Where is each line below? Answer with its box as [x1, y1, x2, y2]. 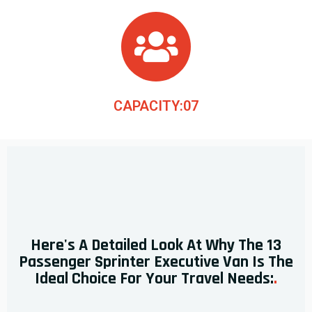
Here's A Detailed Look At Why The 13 [31, 234, 281, 256]
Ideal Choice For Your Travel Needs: [35, 267, 274, 289]
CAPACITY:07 [114, 97, 198, 114]
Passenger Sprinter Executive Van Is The [19, 251, 293, 272]
